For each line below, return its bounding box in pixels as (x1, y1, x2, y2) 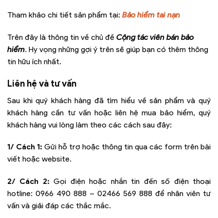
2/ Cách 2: (7, 177, 50, 186)
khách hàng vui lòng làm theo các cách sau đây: (7, 120, 172, 129)
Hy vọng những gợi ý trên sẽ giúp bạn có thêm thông (29, 45, 208, 54)
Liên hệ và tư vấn (7, 77, 76, 89)
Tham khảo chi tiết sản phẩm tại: (7, 10, 122, 20)
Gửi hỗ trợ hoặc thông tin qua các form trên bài (42, 142, 211, 152)
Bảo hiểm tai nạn (122, 10, 180, 20)
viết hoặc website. (7, 154, 72, 164)
